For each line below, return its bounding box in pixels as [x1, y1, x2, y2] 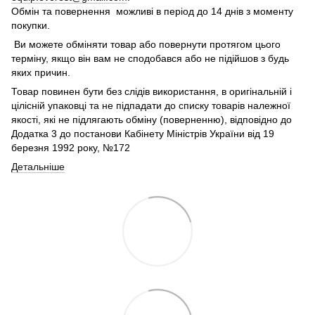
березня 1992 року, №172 [11, 142, 130, 154]
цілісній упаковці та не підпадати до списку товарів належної [11, 100, 290, 112]
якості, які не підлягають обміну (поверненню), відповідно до [11, 114, 292, 126]
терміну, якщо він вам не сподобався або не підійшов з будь [11, 53, 289, 65]
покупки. [11, 20, 50, 32]
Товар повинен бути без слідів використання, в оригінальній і [11, 86, 292, 98]
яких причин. [11, 67, 70, 79]
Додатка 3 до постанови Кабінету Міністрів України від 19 [11, 128, 274, 140]
